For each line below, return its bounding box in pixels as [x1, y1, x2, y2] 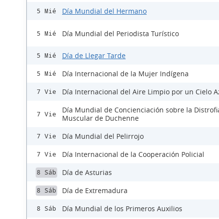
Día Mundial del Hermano [62, 6, 147, 16]
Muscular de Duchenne [62, 113, 139, 123]
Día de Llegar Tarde [62, 51, 126, 60]
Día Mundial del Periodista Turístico [62, 28, 179, 38]
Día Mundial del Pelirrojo [62, 131, 144, 141]
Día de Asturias [62, 168, 112, 177]
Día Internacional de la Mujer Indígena [62, 69, 189, 78]
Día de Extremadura [62, 186, 128, 195]
